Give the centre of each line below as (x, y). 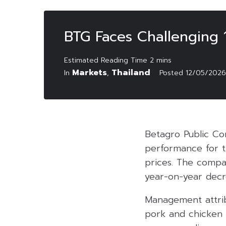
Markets (90, 72)
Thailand (131, 72)
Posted (173, 73)
